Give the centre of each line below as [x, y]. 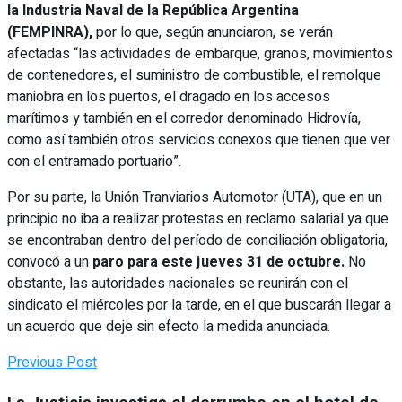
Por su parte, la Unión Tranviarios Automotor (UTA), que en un [195, 197]
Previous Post [52, 362]
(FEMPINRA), [52, 32]
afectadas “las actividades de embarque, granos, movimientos [200, 53]
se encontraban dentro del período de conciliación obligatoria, [197, 240]
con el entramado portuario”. [94, 161]
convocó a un [50, 262]
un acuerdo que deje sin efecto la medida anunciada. [169, 326]
